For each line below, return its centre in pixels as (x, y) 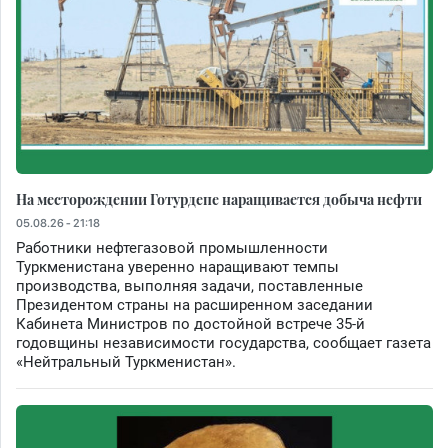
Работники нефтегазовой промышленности (172, 248)
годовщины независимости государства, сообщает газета (223, 343)
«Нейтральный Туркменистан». (126, 362)
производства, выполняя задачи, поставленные (189, 286)
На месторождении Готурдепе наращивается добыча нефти (219, 199)
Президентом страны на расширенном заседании (194, 305)
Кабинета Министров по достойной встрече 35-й (190, 324)
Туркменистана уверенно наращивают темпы (177, 267)
